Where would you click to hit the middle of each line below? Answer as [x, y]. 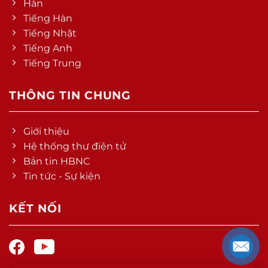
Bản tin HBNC [57, 162]
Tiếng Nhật [50, 33]
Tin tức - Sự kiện [62, 176]
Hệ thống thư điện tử [75, 147]
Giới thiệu [46, 132]
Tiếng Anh [48, 48]
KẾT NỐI [35, 208]
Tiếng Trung [52, 63]
